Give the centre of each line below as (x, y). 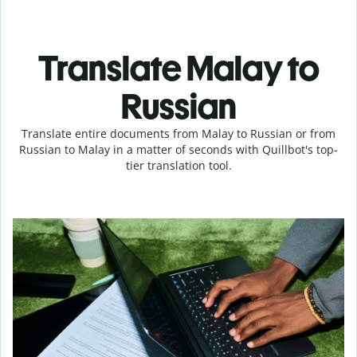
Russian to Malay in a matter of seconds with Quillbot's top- (178, 149)
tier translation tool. (178, 165)
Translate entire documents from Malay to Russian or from (178, 133)
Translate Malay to (178, 68)
